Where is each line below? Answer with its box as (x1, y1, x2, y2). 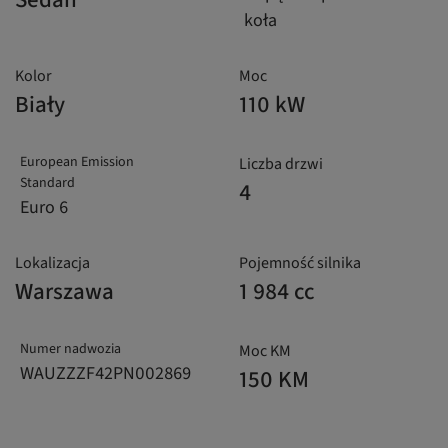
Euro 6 (20, 195, 68, 221)
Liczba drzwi (239, 153, 323, 176)
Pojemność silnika (239, 252, 361, 275)
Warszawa (15, 275, 114, 309)
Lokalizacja (15, 252, 90, 275)
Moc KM (239, 340, 291, 363)
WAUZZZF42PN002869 (20, 361, 191, 387)
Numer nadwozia (20, 339, 121, 360)
